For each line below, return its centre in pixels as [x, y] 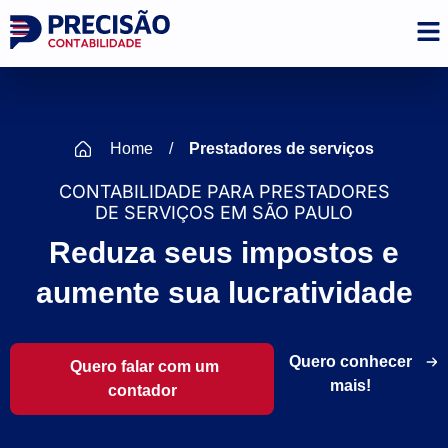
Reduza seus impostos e [224, 252]
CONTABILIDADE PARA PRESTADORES [224, 191]
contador [142, 390]
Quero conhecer [350, 361]
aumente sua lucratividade [224, 292]
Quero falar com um [142, 366]
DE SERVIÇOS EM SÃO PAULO [224, 212]
